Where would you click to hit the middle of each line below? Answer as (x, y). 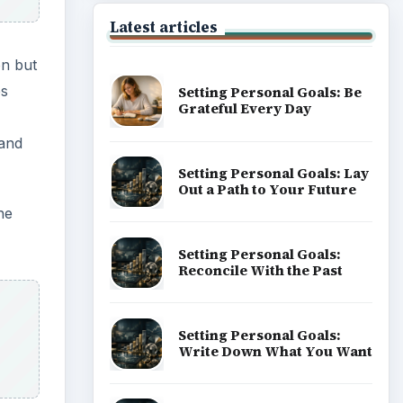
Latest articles (163, 27)
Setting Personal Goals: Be (269, 93)
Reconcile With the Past (260, 270)
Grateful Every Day (244, 109)
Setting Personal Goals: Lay (273, 173)
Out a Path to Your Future (267, 189)
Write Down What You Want (275, 351)
